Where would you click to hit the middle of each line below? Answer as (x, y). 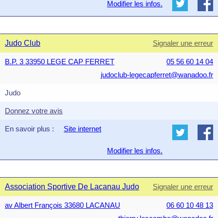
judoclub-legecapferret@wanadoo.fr (157, 75)
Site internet (82, 129)
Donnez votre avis (34, 111)
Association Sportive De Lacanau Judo (72, 187)
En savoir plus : (29, 129)
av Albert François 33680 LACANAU (63, 205)
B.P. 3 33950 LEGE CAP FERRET (60, 62)
